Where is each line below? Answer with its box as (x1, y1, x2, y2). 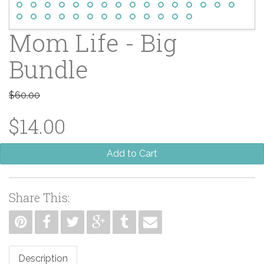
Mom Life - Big (9, 26, 177, 58)
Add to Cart (107, 147, 157, 159)
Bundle (9, 52, 88, 85)
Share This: (9, 189, 70, 205)
